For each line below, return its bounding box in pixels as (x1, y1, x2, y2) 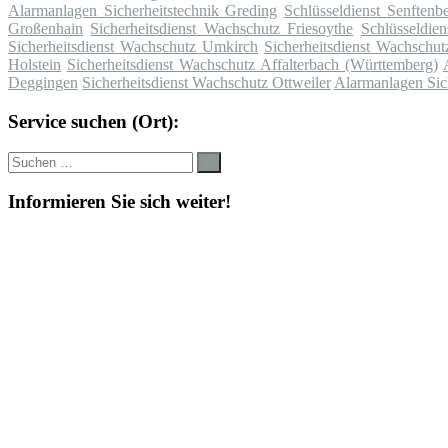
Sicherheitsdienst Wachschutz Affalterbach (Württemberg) (67, 56, 438, 74)
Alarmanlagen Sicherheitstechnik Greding (8, 2, 278, 20)
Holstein (8, 56, 61, 74)
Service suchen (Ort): (8, 110, 179, 132)
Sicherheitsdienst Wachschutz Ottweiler (82, 74, 331, 92)
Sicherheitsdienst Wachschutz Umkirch (8, 38, 258, 56)
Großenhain (8, 20, 83, 38)
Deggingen (8, 74, 78, 92)
